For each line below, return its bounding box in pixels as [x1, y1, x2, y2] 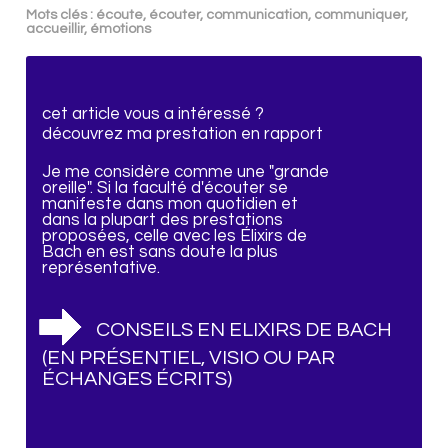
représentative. [42, 258, 161, 277]
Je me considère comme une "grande [42, 162, 330, 181]
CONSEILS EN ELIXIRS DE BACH [96, 318, 393, 340]
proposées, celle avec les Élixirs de [42, 226, 308, 245]
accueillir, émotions [26, 21, 152, 36]
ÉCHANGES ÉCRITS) [42, 367, 233, 389]
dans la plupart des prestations [42, 210, 284, 229]
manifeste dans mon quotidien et [42, 194, 299, 213]
